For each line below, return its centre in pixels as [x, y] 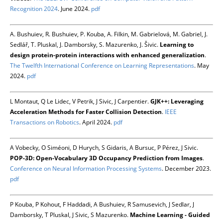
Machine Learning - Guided [170, 215]
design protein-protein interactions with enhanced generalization [107, 55]
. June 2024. [74, 8]
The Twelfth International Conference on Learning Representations [102, 65]
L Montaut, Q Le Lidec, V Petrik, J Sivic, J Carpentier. [80, 101]
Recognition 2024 [34, 8]
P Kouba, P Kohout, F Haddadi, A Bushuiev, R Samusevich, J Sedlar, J [102, 204]
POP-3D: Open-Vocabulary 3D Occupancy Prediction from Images [106, 158]
